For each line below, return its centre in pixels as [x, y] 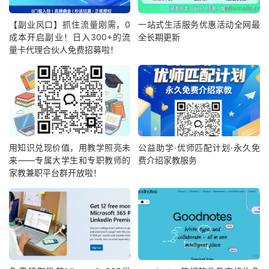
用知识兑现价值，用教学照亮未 [70, 148]
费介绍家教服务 [168, 160]
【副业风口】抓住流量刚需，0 [70, 24]
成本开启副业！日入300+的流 [70, 37]
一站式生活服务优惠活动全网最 [199, 24]
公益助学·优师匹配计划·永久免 [199, 148]
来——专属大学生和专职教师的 [70, 160]
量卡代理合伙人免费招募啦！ [64, 49]
